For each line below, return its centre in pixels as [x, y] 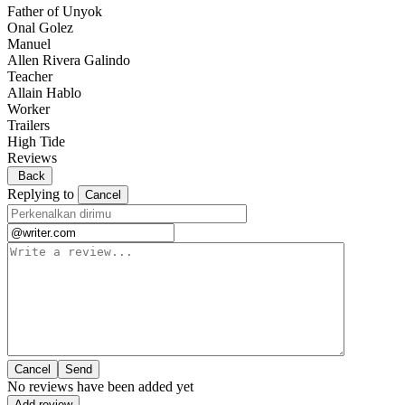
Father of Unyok [55, 12]
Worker [28, 109]
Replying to [42, 194]
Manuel [29, 44]
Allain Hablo [44, 93]
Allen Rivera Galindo [69, 61]
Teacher [30, 77]
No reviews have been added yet [100, 387]
